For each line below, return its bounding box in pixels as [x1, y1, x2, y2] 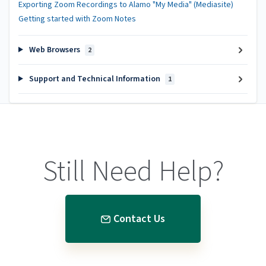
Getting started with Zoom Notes [18, 13, 136, 25]
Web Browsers [27, 44, 82, 56]
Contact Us [113, 211, 166, 226]
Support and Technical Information [27, 73, 162, 85]
